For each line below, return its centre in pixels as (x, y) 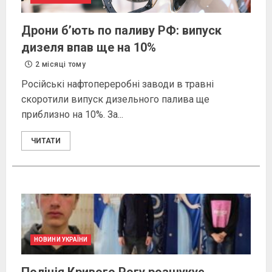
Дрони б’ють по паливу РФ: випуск (121, 31)
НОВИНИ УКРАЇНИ (61, 240)
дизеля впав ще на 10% (89, 48)
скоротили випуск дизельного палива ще (115, 100)
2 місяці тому (60, 65)
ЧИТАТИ (46, 141)
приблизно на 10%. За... (72, 115)
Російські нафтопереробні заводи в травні (117, 84)
